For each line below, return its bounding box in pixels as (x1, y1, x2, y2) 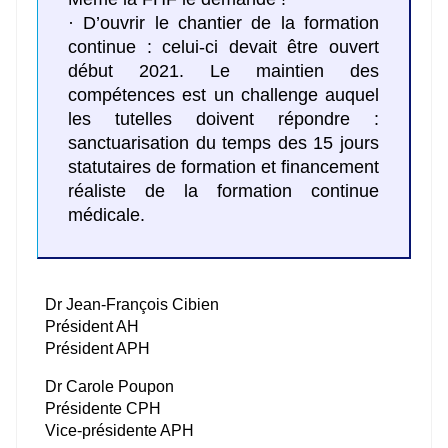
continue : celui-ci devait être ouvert (68, 37, 379, 58)
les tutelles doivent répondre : (68, 109, 379, 130)
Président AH (45, 317, 139, 335)
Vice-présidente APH (45, 421, 194, 439)
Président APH (45, 339, 150, 357)
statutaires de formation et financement (68, 157, 379, 178)
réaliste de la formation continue (68, 181, 379, 202)
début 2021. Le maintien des (68, 61, 379, 82)
